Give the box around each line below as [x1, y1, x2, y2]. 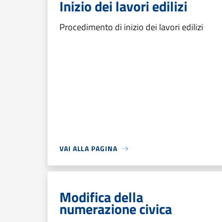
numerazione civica [59, 198, 172, 220]
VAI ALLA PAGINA [59, 143, 117, 154]
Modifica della [59, 186, 143, 208]
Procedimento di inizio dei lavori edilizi [59, 20, 203, 34]
